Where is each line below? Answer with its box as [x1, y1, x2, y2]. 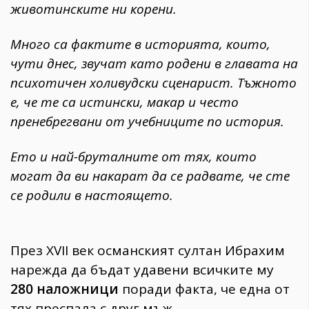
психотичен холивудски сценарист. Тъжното [10, 73, 297, 92]
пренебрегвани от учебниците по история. [10, 112, 284, 130]
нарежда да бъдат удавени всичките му [10, 261, 274, 279]
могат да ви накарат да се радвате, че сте [10, 166, 290, 185]
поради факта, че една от [119, 280, 290, 299]
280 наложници [10, 280, 119, 299]
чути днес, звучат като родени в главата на [10, 54, 298, 72]
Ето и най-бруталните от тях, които [10, 147, 257, 166]
